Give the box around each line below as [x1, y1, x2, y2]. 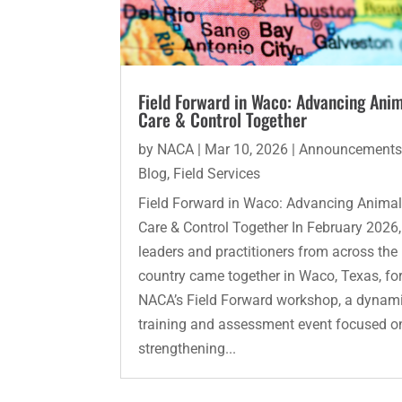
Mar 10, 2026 [205, 141, 289, 159]
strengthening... [138, 340, 237, 358]
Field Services [173, 165, 261, 183]
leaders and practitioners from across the [138, 243, 398, 261]
